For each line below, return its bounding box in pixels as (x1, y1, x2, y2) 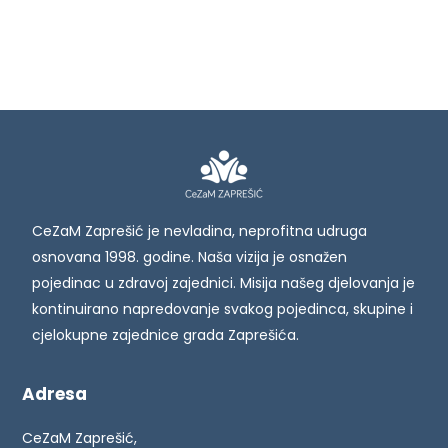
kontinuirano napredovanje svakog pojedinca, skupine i (32, 298, 414, 319)
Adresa (22, 382, 88, 406)
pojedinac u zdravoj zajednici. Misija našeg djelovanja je (32, 272, 416, 293)
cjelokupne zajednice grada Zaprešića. (32, 324, 300, 345)
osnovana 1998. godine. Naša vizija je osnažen (32, 246, 348, 267)
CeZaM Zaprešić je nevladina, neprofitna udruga (32, 220, 368, 241)
